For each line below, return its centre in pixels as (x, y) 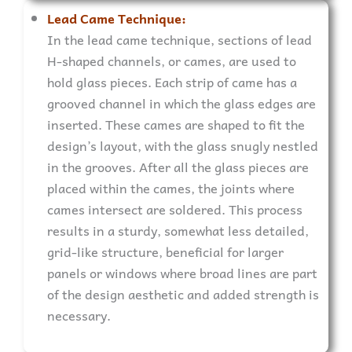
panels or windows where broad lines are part (182, 273)
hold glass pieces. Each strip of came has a (172, 82)
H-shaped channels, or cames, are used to (172, 60)
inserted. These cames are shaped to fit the (176, 124)
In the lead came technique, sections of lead (180, 39)
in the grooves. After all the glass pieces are (178, 167)
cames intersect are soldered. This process (175, 209)
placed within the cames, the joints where (171, 188)
